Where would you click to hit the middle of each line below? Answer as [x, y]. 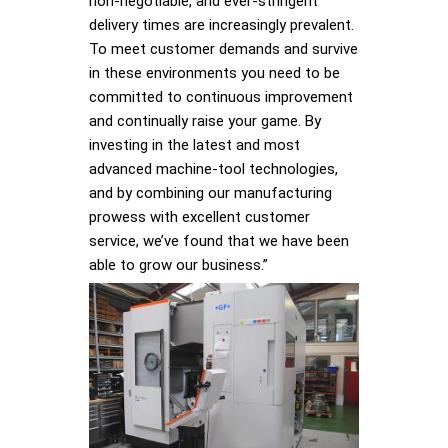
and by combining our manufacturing [210, 193]
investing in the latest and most [194, 145]
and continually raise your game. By [205, 121]
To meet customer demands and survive [223, 49]
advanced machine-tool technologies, [213, 169]
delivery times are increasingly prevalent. [221, 25]
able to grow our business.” [178, 265]
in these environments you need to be [214, 73]
